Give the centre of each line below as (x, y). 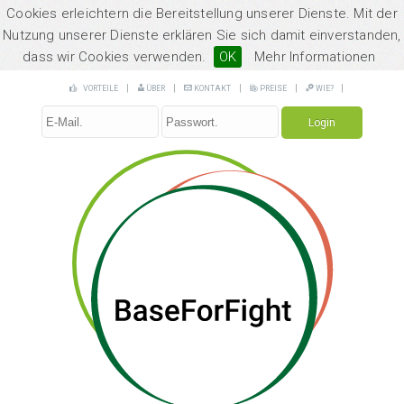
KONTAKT (211, 88)
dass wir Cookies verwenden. (115, 57)
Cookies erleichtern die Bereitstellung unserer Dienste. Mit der (202, 14)
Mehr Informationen (315, 57)
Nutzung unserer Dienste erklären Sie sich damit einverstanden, (202, 35)
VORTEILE (101, 88)
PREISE (272, 88)
